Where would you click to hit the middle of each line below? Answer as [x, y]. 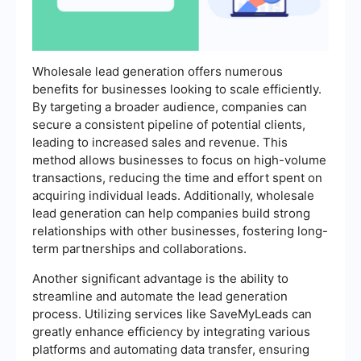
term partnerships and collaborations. [139, 248]
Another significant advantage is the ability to [160, 278]
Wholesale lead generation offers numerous [158, 71]
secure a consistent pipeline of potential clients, [169, 124]
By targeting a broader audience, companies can [170, 106]
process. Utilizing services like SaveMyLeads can [172, 313]
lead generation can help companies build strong [171, 213]
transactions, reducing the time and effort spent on [177, 177]
